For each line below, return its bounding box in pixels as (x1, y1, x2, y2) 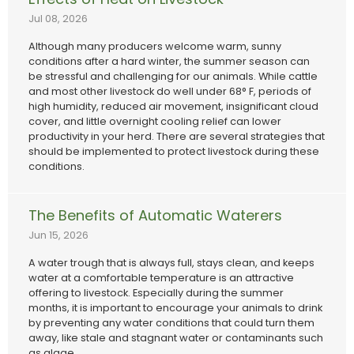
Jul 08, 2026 (28, 12, 88, 26)
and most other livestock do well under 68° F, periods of (28, 85, 311, 99)
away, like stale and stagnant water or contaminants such (28, 331, 323, 345)
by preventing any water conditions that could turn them (28, 316, 314, 330)
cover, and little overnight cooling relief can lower (28, 115, 281, 129)
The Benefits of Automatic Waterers (28, 205, 282, 226)
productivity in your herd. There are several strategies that (28, 130, 325, 144)
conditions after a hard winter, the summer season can (28, 55, 310, 69)
